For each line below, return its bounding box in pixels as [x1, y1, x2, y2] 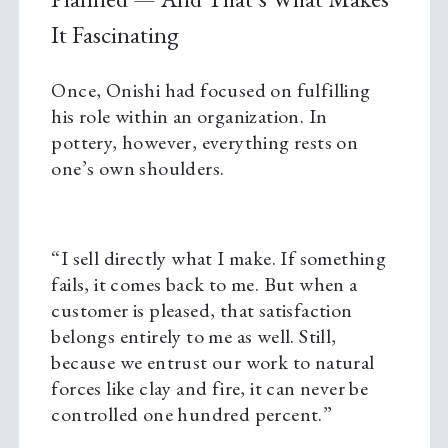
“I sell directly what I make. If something [51, 245, 387, 272]
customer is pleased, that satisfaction [51, 297, 353, 324]
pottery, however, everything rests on [51, 129, 359, 156]
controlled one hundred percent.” [51, 401, 333, 428]
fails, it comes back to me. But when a [51, 271, 358, 298]
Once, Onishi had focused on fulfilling [51, 77, 371, 104]
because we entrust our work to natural [51, 349, 375, 376]
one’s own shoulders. [51, 155, 225, 182]
